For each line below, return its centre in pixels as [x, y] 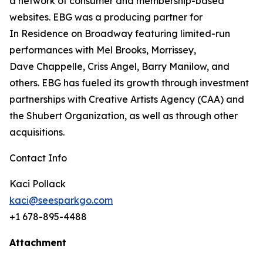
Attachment [38, 242]
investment [224, 83]
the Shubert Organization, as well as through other [124, 116]
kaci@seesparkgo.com [61, 200]
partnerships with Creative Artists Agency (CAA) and [127, 99]
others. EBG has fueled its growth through [104, 83]
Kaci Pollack [38, 184]
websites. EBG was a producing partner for [106, 17]
